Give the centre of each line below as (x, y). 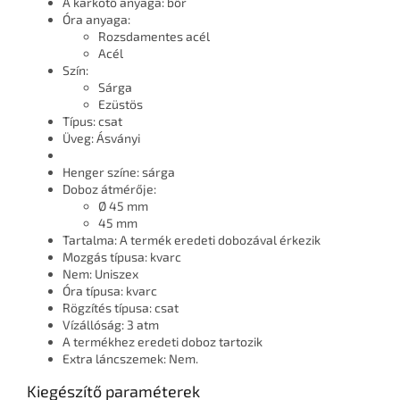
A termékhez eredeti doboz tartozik (162, 342)
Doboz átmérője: (109, 189)
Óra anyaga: (96, 20)
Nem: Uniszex (100, 274)
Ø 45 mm (123, 206)
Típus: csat (92, 121)
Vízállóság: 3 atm (111, 325)
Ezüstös (121, 104)
